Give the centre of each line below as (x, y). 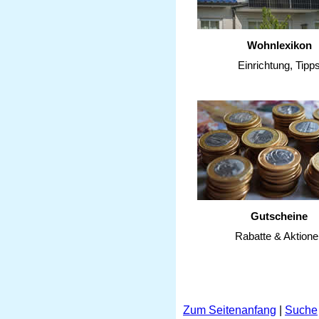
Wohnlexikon (279, 45)
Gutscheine (279, 216)
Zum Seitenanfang (230, 310)
